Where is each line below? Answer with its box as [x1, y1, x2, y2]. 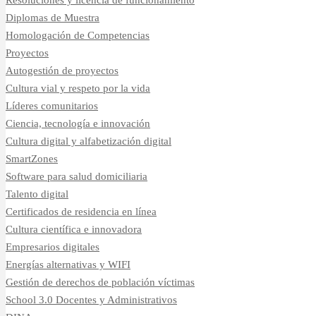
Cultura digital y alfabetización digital [6, 135, 171, 147]
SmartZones [6, 152, 58, 164]
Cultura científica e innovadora [6, 223, 142, 235]
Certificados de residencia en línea [6, 205, 157, 217]
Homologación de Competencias [6, 29, 150, 41]
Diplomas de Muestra [6, 11, 99, 23]
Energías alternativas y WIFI [6, 258, 130, 270]
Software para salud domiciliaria [6, 170, 147, 182]
